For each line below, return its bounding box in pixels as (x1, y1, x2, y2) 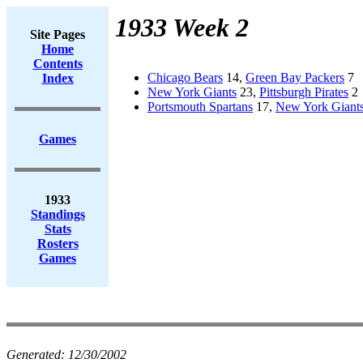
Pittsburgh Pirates (259, 85, 348, 99)
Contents (32, 57, 83, 70)
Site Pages (30, 28, 85, 41)
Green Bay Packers (246, 70, 344, 84)
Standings (30, 207, 85, 221)
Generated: (6, 348, 68, 361)
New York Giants (147, 85, 237, 99)
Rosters (36, 237, 79, 250)
